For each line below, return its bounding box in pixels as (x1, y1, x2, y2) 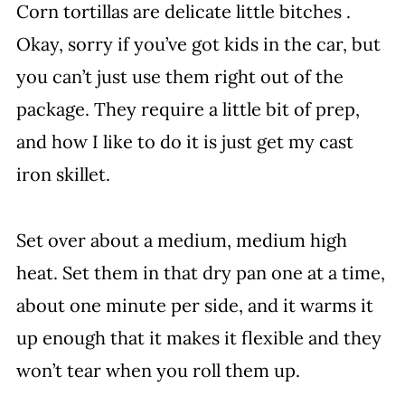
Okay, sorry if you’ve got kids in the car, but (15, 33, 381, 55)
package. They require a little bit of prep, (15, 98, 360, 120)
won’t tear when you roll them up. (15, 359, 300, 381)
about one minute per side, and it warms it (15, 294, 373, 316)
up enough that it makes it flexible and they (15, 326, 381, 349)
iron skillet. (15, 163, 110, 185)
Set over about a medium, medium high (15, 229, 347, 251)
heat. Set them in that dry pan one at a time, (15, 261, 385, 284)
